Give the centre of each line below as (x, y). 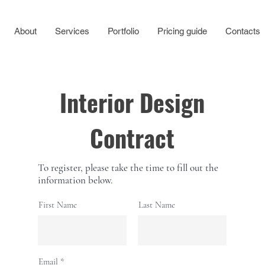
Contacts (243, 31)
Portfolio (123, 31)
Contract (132, 138)
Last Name (157, 205)
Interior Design (132, 102)
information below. (75, 180)
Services (72, 31)
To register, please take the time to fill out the (128, 168)
